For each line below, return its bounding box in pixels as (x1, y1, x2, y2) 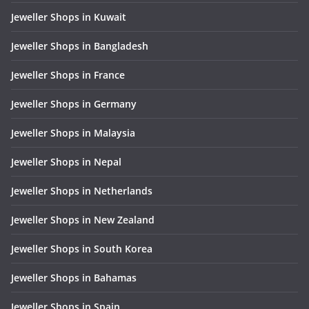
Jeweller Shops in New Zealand (11, 213, 154, 227)
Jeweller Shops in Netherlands (11, 184, 152, 198)
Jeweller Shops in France (11, 68, 125, 82)
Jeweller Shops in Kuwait (11, 10, 126, 24)
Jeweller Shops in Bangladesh (11, 39, 148, 53)
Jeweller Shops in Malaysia (11, 126, 135, 140)
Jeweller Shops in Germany (11, 97, 137, 111)
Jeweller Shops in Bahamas (11, 271, 137, 285)
